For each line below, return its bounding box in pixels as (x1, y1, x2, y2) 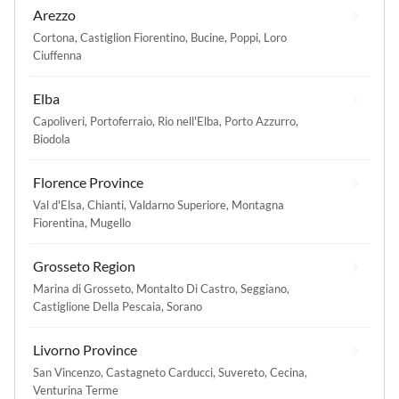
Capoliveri (33, 114, 85, 129)
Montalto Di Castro (136, 281, 235, 297)
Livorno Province (33, 341, 137, 359)
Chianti (87, 198, 124, 213)
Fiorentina (33, 216, 85, 231)
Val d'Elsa (33, 198, 82, 213)
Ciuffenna (33, 48, 82, 63)
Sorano (167, 299, 202, 314)
